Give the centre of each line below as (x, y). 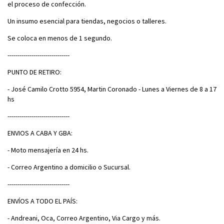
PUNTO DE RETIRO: (34, 72)
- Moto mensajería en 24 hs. (48, 150)
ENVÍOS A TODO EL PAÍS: (42, 201)
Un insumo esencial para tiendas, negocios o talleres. (87, 21)
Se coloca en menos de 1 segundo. (60, 38)
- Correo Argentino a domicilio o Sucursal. (69, 167)
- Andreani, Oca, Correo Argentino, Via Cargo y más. (84, 218)
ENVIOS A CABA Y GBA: (40, 133)
